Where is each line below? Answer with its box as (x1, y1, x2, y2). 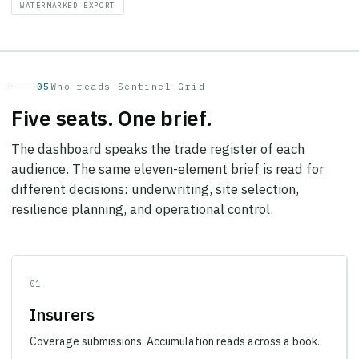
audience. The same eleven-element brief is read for (11, 149, 324, 167)
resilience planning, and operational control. (11, 189, 273, 208)
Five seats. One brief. (11, 93, 212, 121)
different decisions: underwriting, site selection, (11, 169, 299, 188)
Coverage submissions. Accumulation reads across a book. (30, 323, 320, 338)
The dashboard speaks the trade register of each (11, 129, 305, 147)
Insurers (30, 292, 95, 315)
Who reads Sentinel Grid (50, 70, 206, 82)
